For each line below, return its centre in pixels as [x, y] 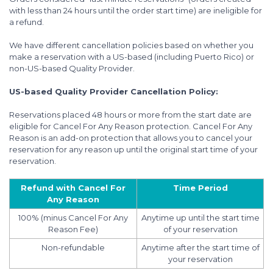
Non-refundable [73, 247]
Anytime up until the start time [200, 218]
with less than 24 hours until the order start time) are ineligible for [136, 10]
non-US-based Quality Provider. [72, 68]
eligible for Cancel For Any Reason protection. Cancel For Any [131, 126]
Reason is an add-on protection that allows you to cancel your [131, 138]
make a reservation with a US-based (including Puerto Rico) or [132, 57]
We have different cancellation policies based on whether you [131, 45]
